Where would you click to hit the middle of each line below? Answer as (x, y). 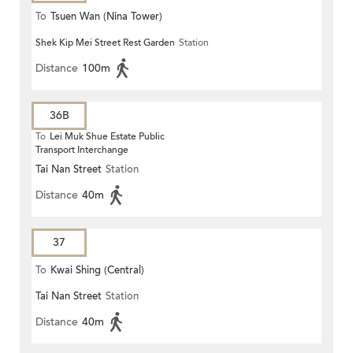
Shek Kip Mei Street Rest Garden (105, 43)
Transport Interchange (82, 150)
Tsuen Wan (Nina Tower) (106, 17)
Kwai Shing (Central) (97, 271)
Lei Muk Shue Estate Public (107, 137)
